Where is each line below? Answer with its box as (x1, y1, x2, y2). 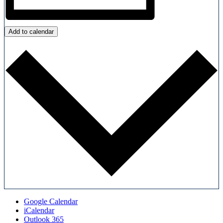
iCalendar (24, 206, 54, 215)
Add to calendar (8, 27, 54, 35)
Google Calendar (24, 197, 78, 206)
